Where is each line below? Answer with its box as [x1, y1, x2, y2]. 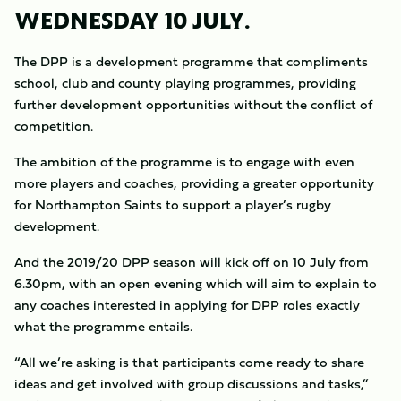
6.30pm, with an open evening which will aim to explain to [14, 273, 377, 294]
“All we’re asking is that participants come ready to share [14, 352, 364, 372]
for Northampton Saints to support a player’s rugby [14, 194, 331, 215]
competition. [14, 115, 93, 136]
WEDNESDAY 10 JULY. [14, 10, 251, 30]
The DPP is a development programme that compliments [14, 51, 368, 72]
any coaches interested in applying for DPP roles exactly [14, 294, 360, 315]
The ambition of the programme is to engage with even [14, 151, 354, 172]
